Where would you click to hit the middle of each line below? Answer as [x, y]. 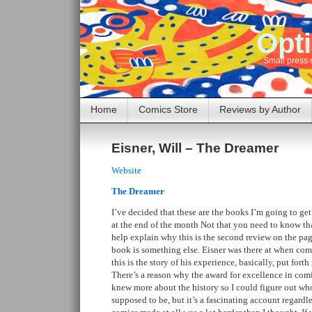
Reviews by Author [260, 109]
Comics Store [168, 109]
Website [126, 170]
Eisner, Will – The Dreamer [195, 148]
